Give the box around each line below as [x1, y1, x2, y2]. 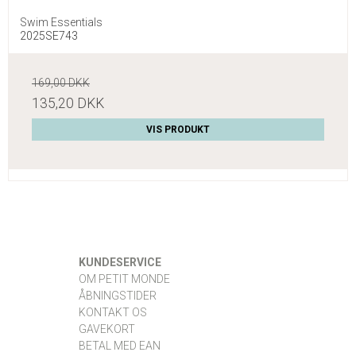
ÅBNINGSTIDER [79, 289, 157, 303]
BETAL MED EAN [79, 339, 161, 353]
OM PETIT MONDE [79, 273, 170, 286]
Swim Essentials [20, 16, 103, 29]
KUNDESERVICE [79, 256, 161, 269]
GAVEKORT [79, 323, 135, 336]
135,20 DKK [32, 95, 104, 112]
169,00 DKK [32, 76, 90, 90]
